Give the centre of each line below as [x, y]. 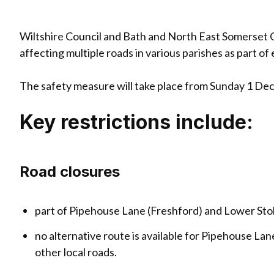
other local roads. [76, 252]
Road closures [70, 172]
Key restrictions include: [136, 122]
